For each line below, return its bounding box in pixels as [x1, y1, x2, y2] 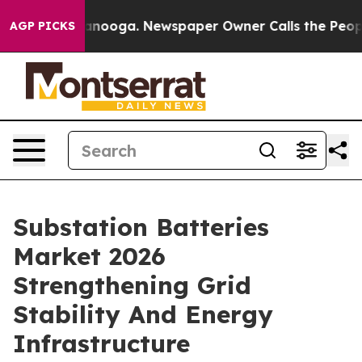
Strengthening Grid [13, 270, 251, 301]
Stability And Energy [13, 299, 273, 330]
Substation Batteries [13, 212, 269, 242]
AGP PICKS [10, 19, 75, 33]
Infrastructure [13, 328, 190, 359]
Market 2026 [13, 241, 166, 271]
